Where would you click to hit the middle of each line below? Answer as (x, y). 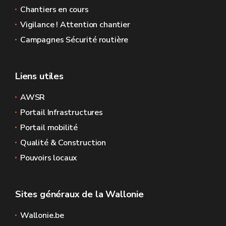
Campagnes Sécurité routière (74, 40)
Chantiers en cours (54, 10)
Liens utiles (39, 76)
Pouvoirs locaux (49, 158)
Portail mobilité (49, 128)
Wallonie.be (42, 215)
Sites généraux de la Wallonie (79, 194)
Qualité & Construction (63, 143)
